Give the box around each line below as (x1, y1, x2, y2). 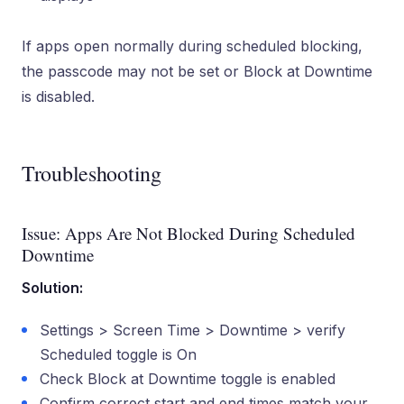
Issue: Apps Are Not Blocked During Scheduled (22, 222, 355, 244)
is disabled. (22, 87, 95, 106)
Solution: (22, 279, 83, 297)
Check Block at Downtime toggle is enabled (40, 370, 335, 388)
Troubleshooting (22, 159, 161, 188)
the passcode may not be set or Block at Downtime (22, 62, 372, 80)
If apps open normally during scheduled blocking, (22, 37, 363, 55)
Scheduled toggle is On (40, 345, 197, 363)
